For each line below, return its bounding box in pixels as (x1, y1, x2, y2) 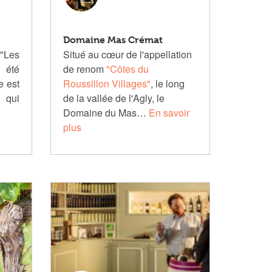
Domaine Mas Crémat (63, 34, 163, 46)
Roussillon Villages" (63, 76, 151, 90)
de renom (63, 62, 107, 76)
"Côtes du (106, 62, 149, 76)
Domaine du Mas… (63, 106, 149, 120)
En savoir (149, 106, 190, 120)
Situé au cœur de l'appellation (63, 47, 192, 61)
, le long (151, 76, 185, 90)
